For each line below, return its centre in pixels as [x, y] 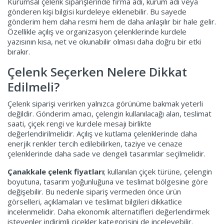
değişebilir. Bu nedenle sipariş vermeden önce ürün [94, 191]
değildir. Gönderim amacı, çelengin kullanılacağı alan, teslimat [109, 113]
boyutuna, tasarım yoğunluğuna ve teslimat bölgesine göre [108, 181]
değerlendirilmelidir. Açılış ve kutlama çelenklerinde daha [102, 133]
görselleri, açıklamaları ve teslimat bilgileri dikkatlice [95, 201]
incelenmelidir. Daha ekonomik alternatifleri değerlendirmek [108, 211]
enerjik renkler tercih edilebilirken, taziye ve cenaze [95, 143]
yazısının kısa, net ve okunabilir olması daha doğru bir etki [104, 41]
